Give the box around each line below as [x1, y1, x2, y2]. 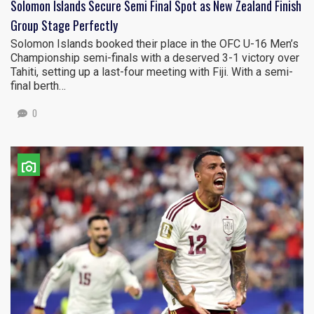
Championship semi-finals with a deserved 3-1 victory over [11, 51, 299, 65]
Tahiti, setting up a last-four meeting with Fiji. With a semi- [11, 65, 293, 79]
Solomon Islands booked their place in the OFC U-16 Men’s [11, 37, 299, 51]
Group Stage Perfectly [11, 16, 118, 35]
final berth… [11, 79, 66, 93]
